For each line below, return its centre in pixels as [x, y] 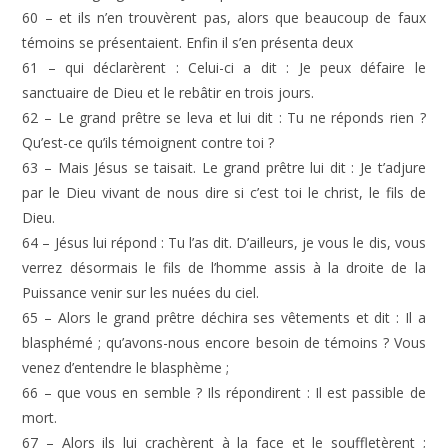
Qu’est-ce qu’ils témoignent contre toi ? [148, 142]
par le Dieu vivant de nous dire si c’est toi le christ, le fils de [224, 192]
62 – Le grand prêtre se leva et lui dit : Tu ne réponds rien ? [224, 117]
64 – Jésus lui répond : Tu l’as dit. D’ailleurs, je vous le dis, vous [224, 242]
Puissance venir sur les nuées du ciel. [141, 292]
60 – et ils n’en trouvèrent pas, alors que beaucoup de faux [224, 17]
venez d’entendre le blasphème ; [126, 367]
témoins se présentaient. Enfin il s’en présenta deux [188, 42]
